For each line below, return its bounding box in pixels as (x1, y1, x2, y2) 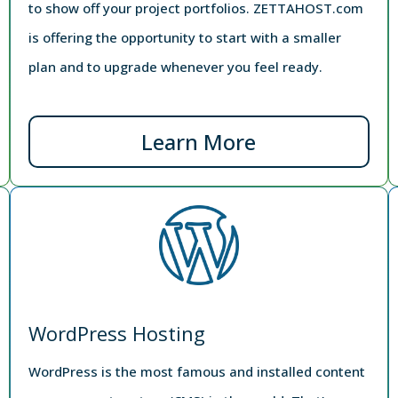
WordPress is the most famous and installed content (28, 362, 366, 380)
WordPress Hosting (28, 319, 206, 346)
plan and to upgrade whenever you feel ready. (28, 57, 323, 76)
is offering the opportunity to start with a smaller (28, 28, 342, 46)
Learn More (141, 126, 257, 156)
